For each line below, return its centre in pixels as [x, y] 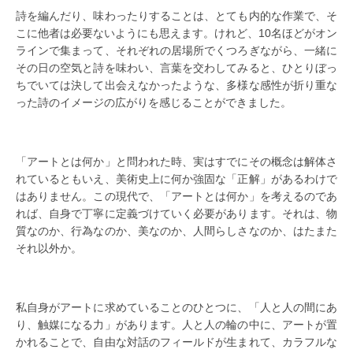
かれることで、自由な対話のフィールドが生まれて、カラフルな [176, 342]
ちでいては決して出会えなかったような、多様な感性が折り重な [176, 85]
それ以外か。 [49, 249]
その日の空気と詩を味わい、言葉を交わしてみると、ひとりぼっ [176, 68]
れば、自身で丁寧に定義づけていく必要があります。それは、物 [176, 214]
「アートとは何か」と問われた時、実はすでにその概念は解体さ [176, 162]
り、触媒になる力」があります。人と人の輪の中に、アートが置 [176, 325]
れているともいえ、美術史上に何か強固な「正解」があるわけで [176, 179]
